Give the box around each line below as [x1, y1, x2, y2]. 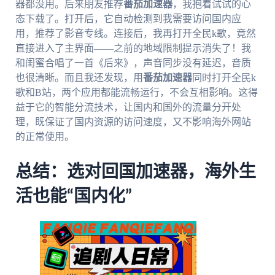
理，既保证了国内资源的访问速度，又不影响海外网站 [15, 117, 251, 128]
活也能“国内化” [15, 187, 132, 205]
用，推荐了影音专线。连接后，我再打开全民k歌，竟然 [15, 28, 256, 39]
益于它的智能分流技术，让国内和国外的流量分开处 [15, 102, 241, 113]
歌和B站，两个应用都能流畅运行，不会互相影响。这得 [15, 87, 258, 98]
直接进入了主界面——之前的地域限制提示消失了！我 [15, 43, 251, 54]
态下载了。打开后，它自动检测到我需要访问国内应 [15, 14, 241, 25]
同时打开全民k [192, 72, 256, 83]
